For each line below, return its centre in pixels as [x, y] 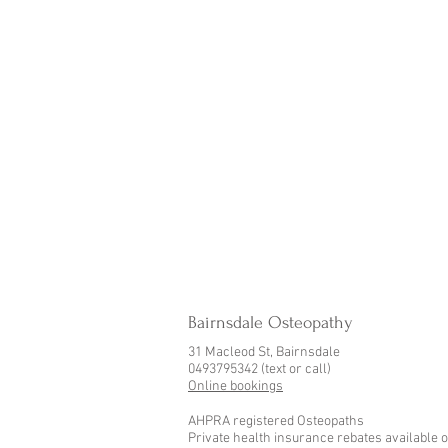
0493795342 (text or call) [259, 369]
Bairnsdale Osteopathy [270, 322]
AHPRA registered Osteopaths [276, 421]
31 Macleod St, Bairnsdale [264, 352]
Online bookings [235, 386]
